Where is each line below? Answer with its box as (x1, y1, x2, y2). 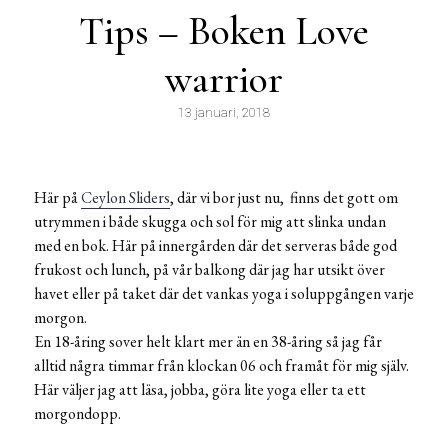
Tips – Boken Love (79, 7, 369, 56)
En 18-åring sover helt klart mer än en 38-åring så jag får (34, 331, 382, 353)
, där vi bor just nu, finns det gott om (170, 187, 398, 209)
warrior (165, 55, 283, 104)
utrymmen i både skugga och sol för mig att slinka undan (34, 211, 386, 233)
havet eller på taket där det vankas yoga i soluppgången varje (34, 283, 414, 305)
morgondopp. (34, 403, 121, 425)
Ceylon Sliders (81, 187, 170, 209)
